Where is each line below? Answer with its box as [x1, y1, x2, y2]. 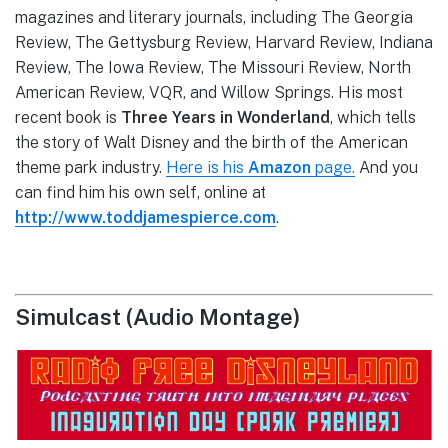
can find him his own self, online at [15, 183, 266, 203]
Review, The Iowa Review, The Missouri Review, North [15, 58, 411, 78]
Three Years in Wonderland [121, 108, 330, 128]
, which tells [330, 108, 416, 128]
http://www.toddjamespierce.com [15, 208, 276, 228]
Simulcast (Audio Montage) [15, 303, 300, 330]
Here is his [166, 158, 248, 178]
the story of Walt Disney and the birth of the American [15, 133, 408, 153]
